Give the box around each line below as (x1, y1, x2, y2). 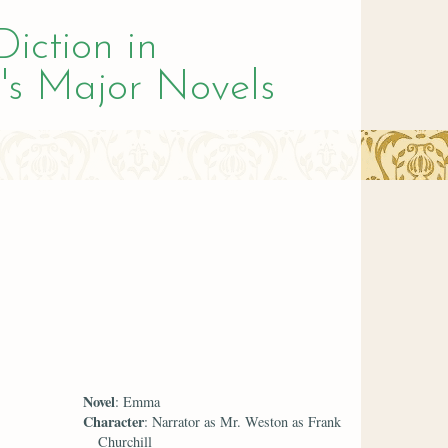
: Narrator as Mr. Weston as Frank (144, 411, 342, 431)
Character (83, 410, 145, 432)
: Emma (115, 391, 161, 411)
